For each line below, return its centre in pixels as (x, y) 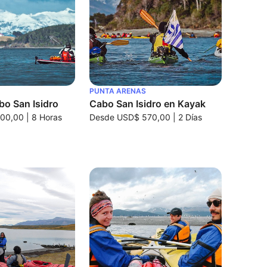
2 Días (190, 117)
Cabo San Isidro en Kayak (147, 104)
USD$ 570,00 (143, 117)
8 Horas (47, 117)
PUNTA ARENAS (117, 91)
